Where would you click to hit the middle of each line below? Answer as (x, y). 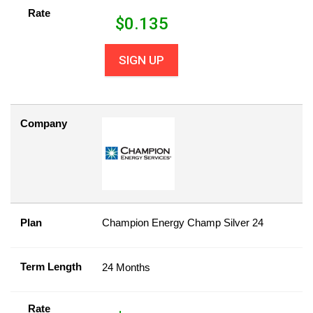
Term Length (51, 267)
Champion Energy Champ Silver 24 (183, 223)
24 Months (126, 267)
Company (44, 123)
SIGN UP (142, 60)
